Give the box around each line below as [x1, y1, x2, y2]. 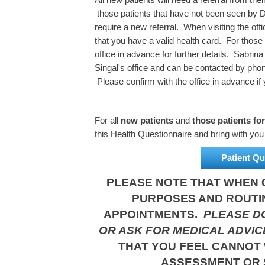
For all [95, 115, 121, 125]
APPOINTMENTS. [104, 208, 203, 221]
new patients [121, 115, 173, 125]
